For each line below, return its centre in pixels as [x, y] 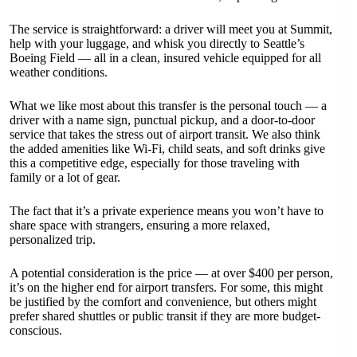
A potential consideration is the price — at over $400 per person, [171, 273]
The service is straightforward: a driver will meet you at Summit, [171, 29]
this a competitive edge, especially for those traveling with [155, 163]
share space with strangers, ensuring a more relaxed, [140, 225]
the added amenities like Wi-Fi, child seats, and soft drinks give [167, 149]
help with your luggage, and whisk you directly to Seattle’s [157, 43]
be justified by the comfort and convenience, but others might [163, 302]
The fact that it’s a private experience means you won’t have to [167, 211]
